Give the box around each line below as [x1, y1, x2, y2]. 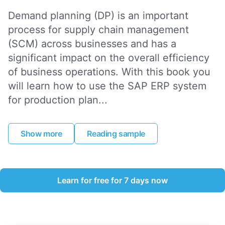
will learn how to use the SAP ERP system [8, 79, 206, 92]
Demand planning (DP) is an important [8, 9, 188, 22]
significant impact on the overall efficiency [8, 51, 209, 64]
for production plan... [8, 93, 107, 106]
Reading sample [87, 128, 145, 139]
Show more [21, 128, 62, 139]
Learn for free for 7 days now [57, 175, 168, 185]
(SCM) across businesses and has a [8, 37, 176, 50]
